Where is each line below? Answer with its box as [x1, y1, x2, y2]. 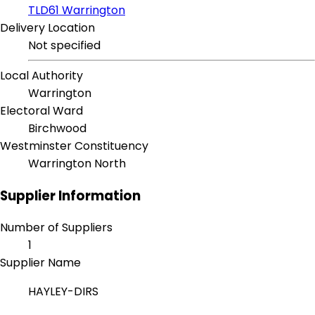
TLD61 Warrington [28, 2, 125, 19]
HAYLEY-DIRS [28, 283, 101, 300]
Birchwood [28, 120, 86, 137]
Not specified [28, 37, 101, 54]
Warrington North [28, 155, 126, 172]
